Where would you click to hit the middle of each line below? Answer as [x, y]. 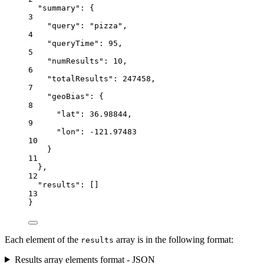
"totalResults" [80, 78]
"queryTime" [73, 43]
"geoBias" [68, 96]
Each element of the [43, 239]
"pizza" [106, 25]
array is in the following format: [174, 239]
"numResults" [75, 61]
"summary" [59, 8]
